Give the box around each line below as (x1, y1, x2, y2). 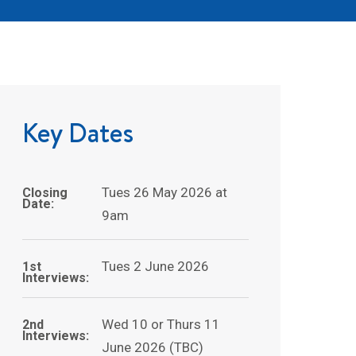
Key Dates (22, 114, 134, 151)
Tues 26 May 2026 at (101, 184, 227, 200)
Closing (22, 184, 68, 200)
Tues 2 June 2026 (101, 257, 209, 274)
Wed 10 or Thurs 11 (101, 315, 220, 332)
